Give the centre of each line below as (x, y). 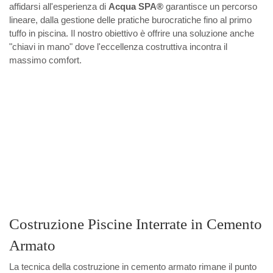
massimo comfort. (45, 60)
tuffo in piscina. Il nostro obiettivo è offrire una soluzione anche (132, 33)
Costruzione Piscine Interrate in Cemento (136, 223)
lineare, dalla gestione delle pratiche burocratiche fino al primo (130, 19)
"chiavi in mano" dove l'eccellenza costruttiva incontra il (118, 46)
